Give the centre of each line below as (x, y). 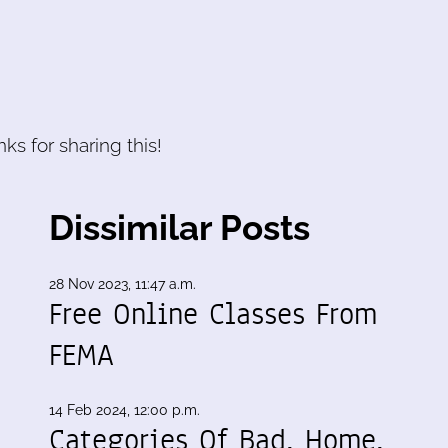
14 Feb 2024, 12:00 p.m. (124, 409)
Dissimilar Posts (179, 227)
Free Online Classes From (213, 313)
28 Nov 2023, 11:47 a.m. (122, 283)
